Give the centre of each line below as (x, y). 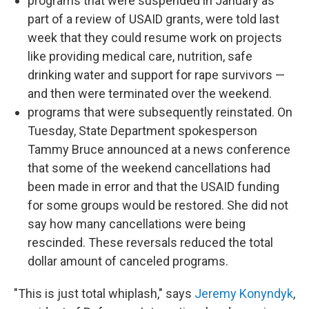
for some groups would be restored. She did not (158, 205)
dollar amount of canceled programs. (128, 261)
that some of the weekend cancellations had (149, 168)
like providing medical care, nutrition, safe (140, 56)
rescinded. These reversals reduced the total (150, 242)
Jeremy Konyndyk (244, 293)
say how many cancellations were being (137, 224)
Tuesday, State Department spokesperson (142, 131)
